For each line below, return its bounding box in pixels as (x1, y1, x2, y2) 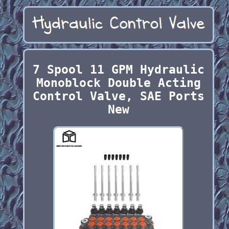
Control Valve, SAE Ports (32, 89, 204, 103)
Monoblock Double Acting (36, 76, 201, 90)
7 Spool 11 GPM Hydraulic (32, 63, 204, 77)
